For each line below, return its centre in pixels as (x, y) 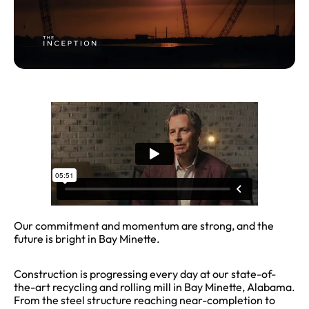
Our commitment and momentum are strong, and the (144, 226)
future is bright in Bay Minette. (87, 239)
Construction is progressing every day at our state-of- (145, 274)
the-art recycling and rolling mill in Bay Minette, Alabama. (154, 287)
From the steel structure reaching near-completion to (144, 300)
